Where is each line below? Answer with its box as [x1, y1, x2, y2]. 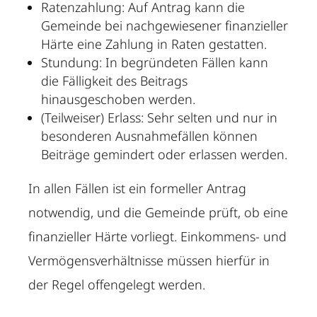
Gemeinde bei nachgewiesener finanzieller [41, 17, 289, 35]
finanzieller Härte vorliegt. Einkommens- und [28, 228, 287, 246]
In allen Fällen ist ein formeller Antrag [28, 180, 247, 197]
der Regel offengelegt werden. [28, 276, 206, 294]
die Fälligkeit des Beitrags [41, 72, 188, 90]
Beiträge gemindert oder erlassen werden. [41, 146, 288, 163]
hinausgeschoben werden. [41, 91, 196, 108]
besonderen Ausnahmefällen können [41, 127, 258, 145]
